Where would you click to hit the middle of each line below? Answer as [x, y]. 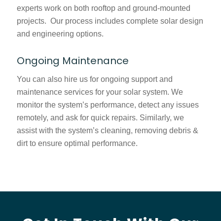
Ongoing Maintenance [74, 61]
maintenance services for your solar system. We [100, 92]
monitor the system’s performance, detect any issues [108, 105]
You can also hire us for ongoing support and [94, 79]
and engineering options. [60, 34]
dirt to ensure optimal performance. [78, 143]
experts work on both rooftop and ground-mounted [103, 8]
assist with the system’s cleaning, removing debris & [107, 130]
